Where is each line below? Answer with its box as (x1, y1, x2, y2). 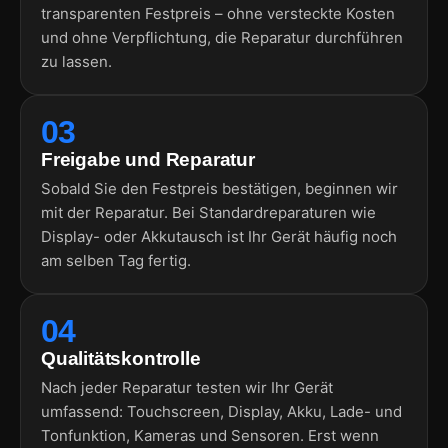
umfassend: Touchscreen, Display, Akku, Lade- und (41, 401, 402, 421)
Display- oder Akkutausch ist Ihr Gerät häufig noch (41, 226, 397, 246)
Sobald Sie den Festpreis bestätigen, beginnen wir (41, 178, 398, 198)
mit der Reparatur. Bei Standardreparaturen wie (41, 202, 376, 222)
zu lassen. (41, 51, 112, 71)
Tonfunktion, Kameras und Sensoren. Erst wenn (41, 425, 379, 445)
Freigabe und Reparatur (41, 148, 255, 170)
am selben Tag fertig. (41, 250, 191, 270)
